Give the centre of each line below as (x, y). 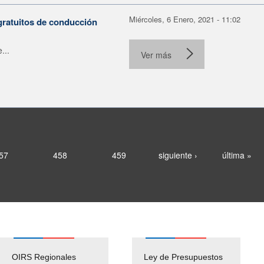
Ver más (156, 55)
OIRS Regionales (44, 257)
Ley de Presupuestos (183, 257)
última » (237, 155)
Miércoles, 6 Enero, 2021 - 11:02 (185, 19)
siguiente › (178, 155)
